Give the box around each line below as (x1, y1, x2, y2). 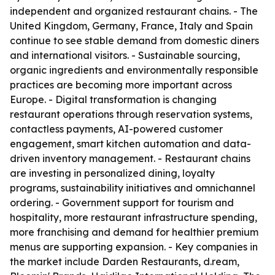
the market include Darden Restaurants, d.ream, (10, 255, 239, 268)
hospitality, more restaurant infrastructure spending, (10, 211, 257, 223)
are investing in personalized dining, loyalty (10, 167, 215, 179)
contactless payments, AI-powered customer (10, 123, 223, 135)
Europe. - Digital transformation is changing (10, 93, 217, 106)
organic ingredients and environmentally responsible (10, 64, 258, 76)
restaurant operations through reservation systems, (10, 108, 252, 120)
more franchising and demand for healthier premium (10, 226, 258, 238)
